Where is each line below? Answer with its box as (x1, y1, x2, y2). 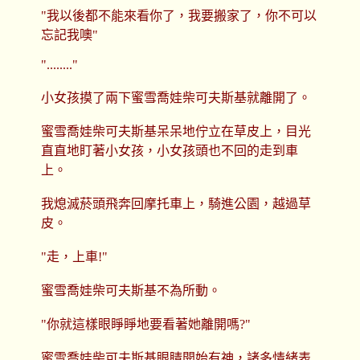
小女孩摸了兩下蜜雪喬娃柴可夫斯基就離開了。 (40, 91, 311, 105)
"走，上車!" (40, 250, 108, 264)
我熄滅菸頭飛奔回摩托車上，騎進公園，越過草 (40, 197, 311, 211)
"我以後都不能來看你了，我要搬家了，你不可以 (40, 9, 317, 23)
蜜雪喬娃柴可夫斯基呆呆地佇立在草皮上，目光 (40, 125, 311, 139)
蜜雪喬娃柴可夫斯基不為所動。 (40, 284, 221, 298)
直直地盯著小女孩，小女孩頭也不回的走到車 (40, 144, 298, 158)
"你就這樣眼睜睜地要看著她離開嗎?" (40, 317, 251, 332)
